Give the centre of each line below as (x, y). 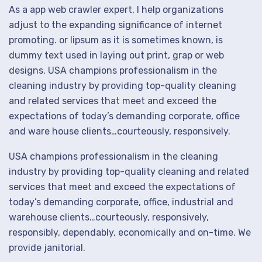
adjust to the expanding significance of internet (116, 25)
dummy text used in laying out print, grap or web (116, 55)
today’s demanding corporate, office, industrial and (121, 202)
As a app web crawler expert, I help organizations (116, 10)
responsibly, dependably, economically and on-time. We (130, 232)
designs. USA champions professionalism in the (113, 70)
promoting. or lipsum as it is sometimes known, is (116, 40)
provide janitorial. (47, 248)
